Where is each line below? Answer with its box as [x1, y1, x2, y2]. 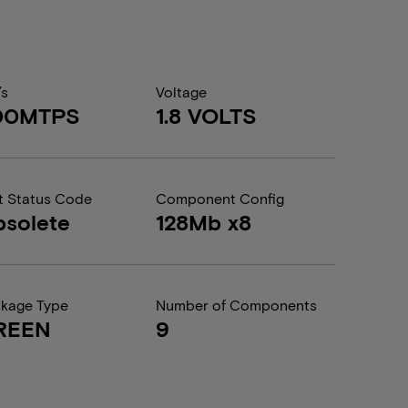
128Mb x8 [155, 209, 251, 235]
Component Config [155, 189, 284, 207]
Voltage [155, 83, 207, 100]
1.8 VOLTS [155, 102, 257, 128]
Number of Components [155, 296, 317, 313]
